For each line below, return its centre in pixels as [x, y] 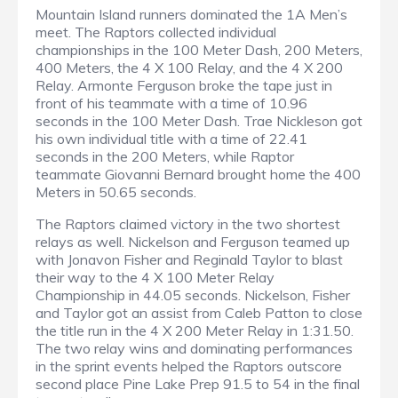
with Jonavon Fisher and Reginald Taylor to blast [189, 259]
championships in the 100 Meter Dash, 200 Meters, [199, 49]
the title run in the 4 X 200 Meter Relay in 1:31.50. [195, 330]
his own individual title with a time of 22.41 [171, 138]
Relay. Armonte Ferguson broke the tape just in [184, 85]
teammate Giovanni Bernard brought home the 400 [198, 174]
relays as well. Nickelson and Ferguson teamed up [193, 241]
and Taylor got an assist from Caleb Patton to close [199, 312]
